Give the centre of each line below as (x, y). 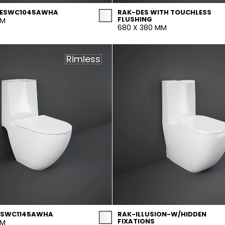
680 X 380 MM (142, 28)
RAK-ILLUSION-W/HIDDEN (162, 214)
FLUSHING (135, 19)
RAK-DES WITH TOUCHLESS (164, 12)
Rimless (83, 59)
